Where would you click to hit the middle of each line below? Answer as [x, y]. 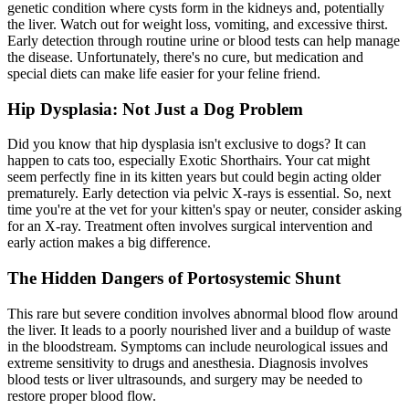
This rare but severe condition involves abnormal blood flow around [203, 313]
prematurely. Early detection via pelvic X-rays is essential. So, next [199, 194]
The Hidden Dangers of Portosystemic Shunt [174, 278]
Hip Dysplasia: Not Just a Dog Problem [155, 109]
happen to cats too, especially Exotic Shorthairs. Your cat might [189, 161]
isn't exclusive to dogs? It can [280, 144]
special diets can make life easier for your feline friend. [164, 73]
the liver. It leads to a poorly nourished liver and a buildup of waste [199, 330]
